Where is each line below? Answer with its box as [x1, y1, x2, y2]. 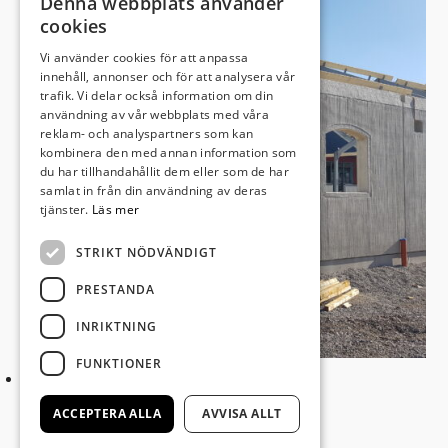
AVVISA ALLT [202, 405, 282, 422]
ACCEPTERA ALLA [53, 405, 161, 422]
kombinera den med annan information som [40, 144, 297, 161]
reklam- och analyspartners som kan [40, 125, 254, 142]
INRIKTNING [76, 317, 157, 335]
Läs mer [92, 201, 140, 218]
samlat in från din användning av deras [40, 182, 268, 199]
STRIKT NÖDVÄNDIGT [76, 243, 217, 261]
